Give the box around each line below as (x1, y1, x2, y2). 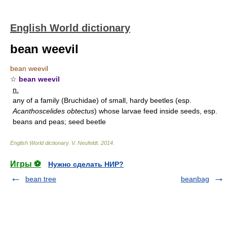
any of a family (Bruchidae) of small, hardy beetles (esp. (13, 96, 192, 104)
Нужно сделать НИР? (48, 160, 124, 168)
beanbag (181, 175, 209, 183)
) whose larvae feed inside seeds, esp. (94, 107, 217, 115)
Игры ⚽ (10, 160, 41, 168)
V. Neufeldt (71, 140, 98, 146)
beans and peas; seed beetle (13, 118, 106, 126)
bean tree (25, 175, 56, 183)
